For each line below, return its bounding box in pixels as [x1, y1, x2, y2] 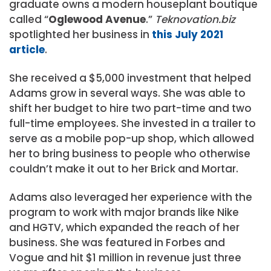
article [9, 42, 45, 57]
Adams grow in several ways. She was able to [9, 86, 246, 101]
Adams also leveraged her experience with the [9, 190, 252, 205]
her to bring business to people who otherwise [9, 146, 250, 162]
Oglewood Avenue [48, 12, 146, 27]
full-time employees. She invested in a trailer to [9, 116, 256, 131]
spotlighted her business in [9, 27, 152, 42]
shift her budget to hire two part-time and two [9, 101, 252, 116]
